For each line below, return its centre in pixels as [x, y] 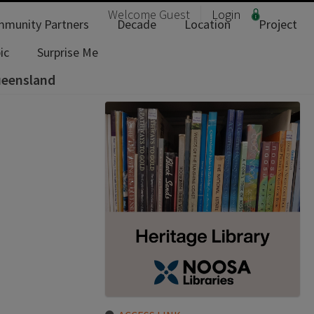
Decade [137, 24]
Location [207, 24]
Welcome [134, 14]
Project [278, 24]
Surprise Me [68, 52]
